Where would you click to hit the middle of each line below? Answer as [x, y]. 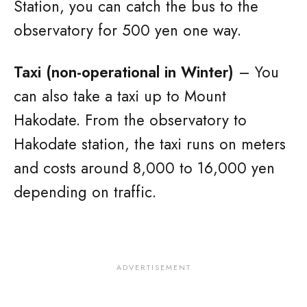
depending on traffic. [85, 192]
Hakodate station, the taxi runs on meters [150, 144]
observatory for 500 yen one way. [127, 30]
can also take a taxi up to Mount [120, 96]
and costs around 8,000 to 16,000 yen [144, 168]
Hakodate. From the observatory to [130, 120]
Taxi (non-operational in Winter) [124, 72]
